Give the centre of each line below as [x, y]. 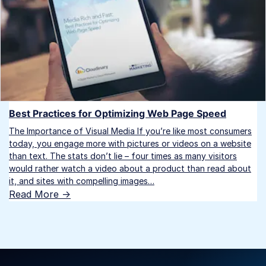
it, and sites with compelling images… [82, 180]
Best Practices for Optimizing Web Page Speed [118, 113]
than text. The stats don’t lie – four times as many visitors [123, 156]
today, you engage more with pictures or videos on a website [130, 143]
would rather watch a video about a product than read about [130, 168]
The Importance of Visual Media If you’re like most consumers [130, 131]
